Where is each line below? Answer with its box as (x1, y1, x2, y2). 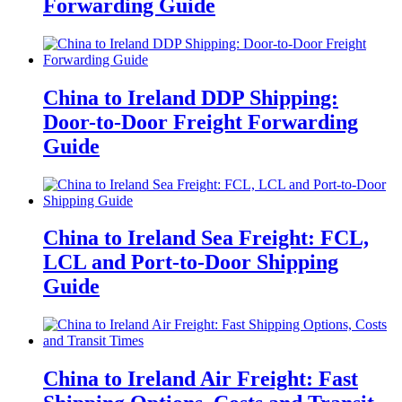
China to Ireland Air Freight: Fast (43, 367, 358, 391)
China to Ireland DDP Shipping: (43, 85, 338, 109)
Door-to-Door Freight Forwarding (43, 109, 358, 134)
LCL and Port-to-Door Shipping (43, 250, 338, 275)
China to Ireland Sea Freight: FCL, (43, 226, 369, 250)
